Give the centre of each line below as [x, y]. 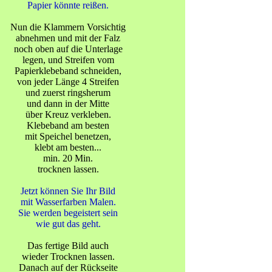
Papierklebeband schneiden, [68, 71]
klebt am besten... [68, 147]
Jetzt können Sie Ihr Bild [68, 191]
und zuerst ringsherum [68, 93]
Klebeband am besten [68, 125]
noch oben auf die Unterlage [68, 49]
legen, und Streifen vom [68, 60]
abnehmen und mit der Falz [68, 38]
